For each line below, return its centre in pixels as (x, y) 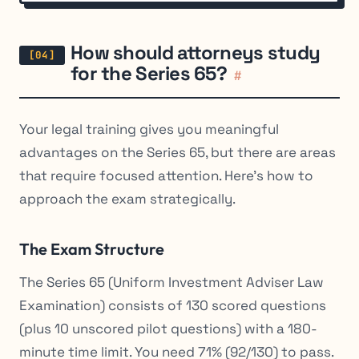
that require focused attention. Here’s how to (166, 175)
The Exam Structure (92, 248)
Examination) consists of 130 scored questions (173, 305)
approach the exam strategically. (127, 198)
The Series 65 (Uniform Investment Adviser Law (171, 282)
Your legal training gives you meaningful (149, 129)
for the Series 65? (149, 74)
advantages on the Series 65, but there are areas (177, 152)
